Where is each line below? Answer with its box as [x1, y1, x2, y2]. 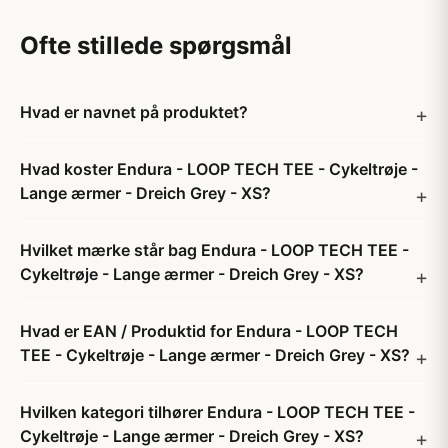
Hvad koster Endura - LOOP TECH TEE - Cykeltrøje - [20, 159, 418, 179]
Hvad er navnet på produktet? [20, 102, 248, 122]
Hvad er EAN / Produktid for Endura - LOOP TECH [20, 321, 398, 341]
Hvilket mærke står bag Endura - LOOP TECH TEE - [20, 240, 409, 260]
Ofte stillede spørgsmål [20, 31, 292, 60]
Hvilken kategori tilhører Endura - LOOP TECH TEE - [20, 402, 415, 422]
